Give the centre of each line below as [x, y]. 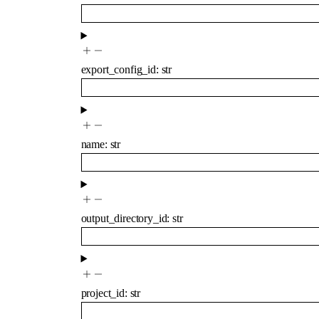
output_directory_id [124, 219]
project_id [103, 293]
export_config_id [118, 70]
